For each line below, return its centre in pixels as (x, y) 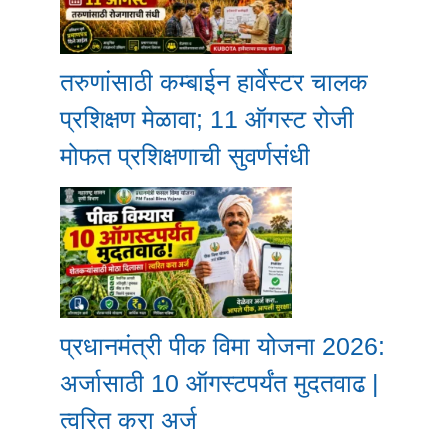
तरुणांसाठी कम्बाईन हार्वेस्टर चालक (214, 81)
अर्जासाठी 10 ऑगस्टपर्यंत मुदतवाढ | (219, 382)
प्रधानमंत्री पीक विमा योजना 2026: (222, 345)
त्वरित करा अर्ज (128, 419)
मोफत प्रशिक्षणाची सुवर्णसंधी (185, 155)
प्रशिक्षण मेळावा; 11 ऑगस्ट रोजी (207, 118)
